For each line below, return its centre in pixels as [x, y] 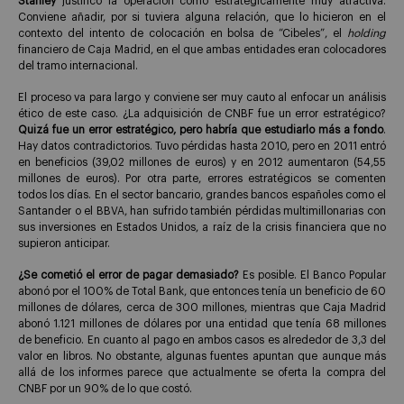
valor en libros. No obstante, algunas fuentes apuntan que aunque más [202, 356]
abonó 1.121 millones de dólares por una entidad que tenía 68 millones [202, 323]
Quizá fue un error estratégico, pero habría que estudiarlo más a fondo [201, 130]
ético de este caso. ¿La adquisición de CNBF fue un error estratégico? [202, 114]
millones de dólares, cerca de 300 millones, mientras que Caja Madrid [202, 307]
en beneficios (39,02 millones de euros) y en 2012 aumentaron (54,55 [202, 163]
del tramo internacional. [78, 66]
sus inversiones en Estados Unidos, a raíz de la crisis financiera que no [202, 228]
